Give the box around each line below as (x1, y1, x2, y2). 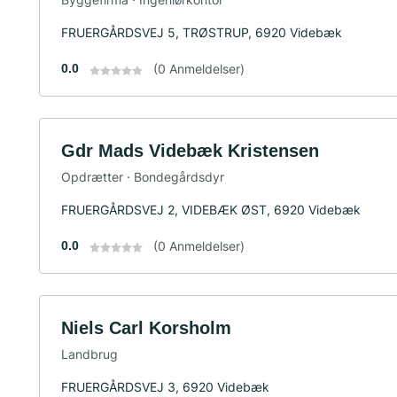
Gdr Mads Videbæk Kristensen (61, 141, 319, 161)
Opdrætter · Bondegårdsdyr (61, 168, 224, 184)
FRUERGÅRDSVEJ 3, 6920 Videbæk (61, 378, 269, 394)
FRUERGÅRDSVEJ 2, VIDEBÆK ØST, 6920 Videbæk (61, 201, 361, 217)
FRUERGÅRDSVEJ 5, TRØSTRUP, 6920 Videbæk (61, 25, 342, 41)
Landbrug (61, 346, 118, 362)
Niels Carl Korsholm (61, 317, 231, 338)
